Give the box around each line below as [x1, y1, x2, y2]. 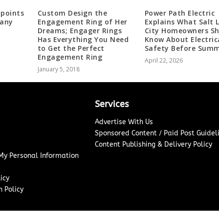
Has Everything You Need [37, 34, 129, 44]
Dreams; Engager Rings [37, 25, 122, 35]
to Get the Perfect [37, 43, 105, 53]
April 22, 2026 [144, 56, 183, 65]
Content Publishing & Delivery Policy [94, 140, 212, 149]
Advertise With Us [94, 117, 153, 126]
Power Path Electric [144, 8, 215, 18]
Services [94, 98, 129, 109]
